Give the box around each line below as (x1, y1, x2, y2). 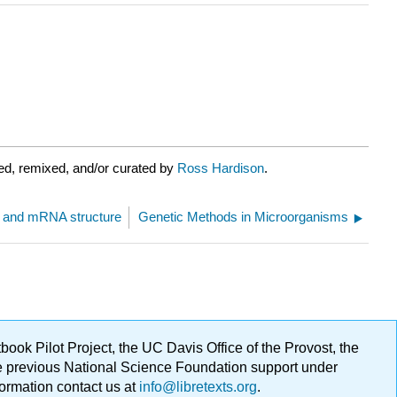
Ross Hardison (177, 160, 264, 176)
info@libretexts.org (136, 379, 257, 394)
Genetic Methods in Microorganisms (138, 209, 348, 225)
